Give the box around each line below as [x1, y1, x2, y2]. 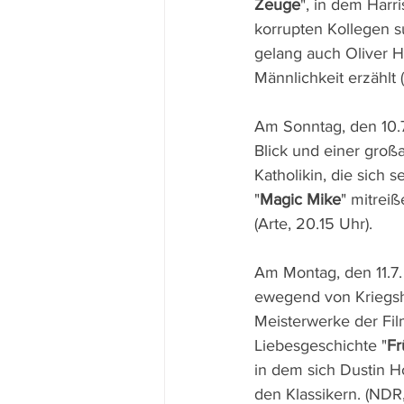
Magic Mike [260, 190, 341, 208]
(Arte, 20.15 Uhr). [254, 215, 372, 233]
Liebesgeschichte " [254, 336, 387, 354]
